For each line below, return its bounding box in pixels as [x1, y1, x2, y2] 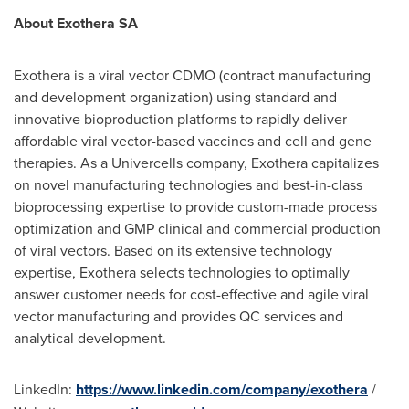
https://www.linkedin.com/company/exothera [76, 378, 368, 400]
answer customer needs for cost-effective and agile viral [14, 283, 369, 304]
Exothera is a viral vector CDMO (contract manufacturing [14, 64, 371, 85]
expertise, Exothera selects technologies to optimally [14, 261, 350, 282]
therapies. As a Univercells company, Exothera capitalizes [14, 152, 379, 173]
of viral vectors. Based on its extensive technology [14, 239, 332, 260]
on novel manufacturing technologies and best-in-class [14, 173, 362, 194]
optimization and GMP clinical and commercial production [14, 217, 381, 238]
